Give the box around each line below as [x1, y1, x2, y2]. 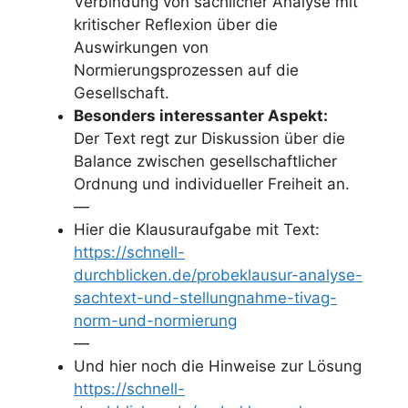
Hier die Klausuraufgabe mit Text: [74, 219, 320, 239]
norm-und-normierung [74, 311, 237, 330]
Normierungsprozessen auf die [74, 60, 299, 79]
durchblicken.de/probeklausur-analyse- [74, 265, 362, 284]
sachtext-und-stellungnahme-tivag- [74, 288, 337, 307]
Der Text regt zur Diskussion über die [74, 128, 345, 148]
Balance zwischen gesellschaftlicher [74, 151, 337, 170]
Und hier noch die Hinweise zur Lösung [74, 356, 362, 375]
